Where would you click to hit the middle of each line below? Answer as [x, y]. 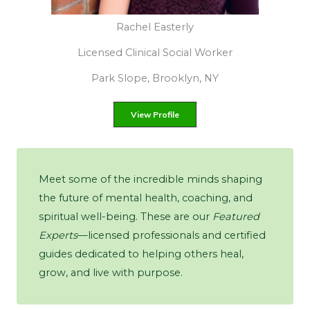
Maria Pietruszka [167, 27]
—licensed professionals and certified [172, 236]
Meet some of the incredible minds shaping [151, 180]
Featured [236, 217]
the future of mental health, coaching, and [146, 198]
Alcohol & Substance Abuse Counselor [167, 53]
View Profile [167, 115]
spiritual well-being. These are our [126, 217]
